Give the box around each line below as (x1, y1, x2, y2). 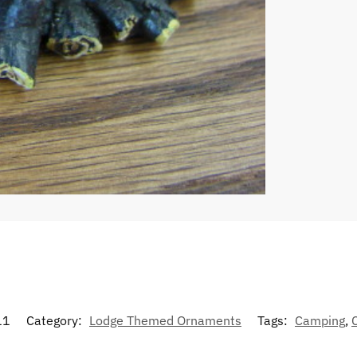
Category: (26, 312, 85, 329)
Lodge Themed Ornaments (89, 312, 241, 329)
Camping (295, 312, 345, 329)
